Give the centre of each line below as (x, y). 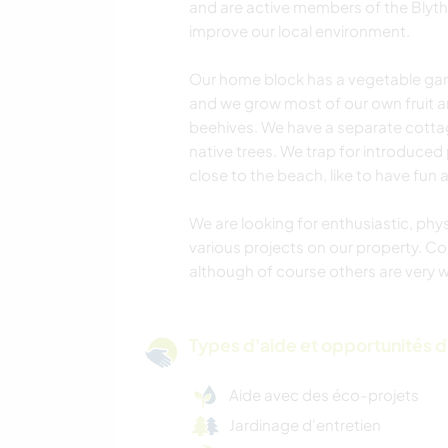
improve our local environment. (299, 31)
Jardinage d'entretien (305, 425)
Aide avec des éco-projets (324, 395)
